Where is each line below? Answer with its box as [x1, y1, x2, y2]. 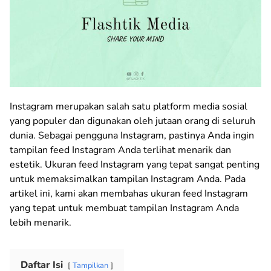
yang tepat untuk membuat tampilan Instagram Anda [10, 201, 239, 215]
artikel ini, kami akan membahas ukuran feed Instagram [10, 186, 248, 200]
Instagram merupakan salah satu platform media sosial [10, 99, 247, 113]
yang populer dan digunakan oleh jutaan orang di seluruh [10, 114, 255, 128]
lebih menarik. [10, 215, 71, 229]
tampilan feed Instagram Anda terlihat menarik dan [10, 143, 231, 157]
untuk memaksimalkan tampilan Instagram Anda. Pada [10, 172, 246, 186]
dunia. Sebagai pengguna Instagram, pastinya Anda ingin [10, 128, 254, 142]
